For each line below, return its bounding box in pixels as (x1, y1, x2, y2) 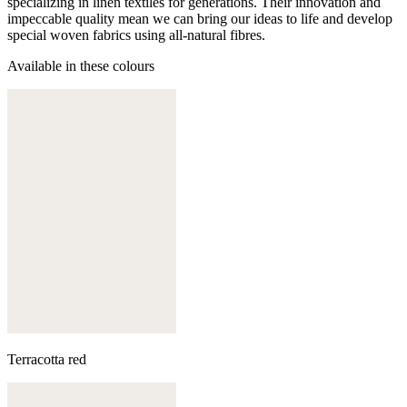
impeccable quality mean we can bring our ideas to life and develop (7, 10, 392, 26)
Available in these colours (7, 57, 154, 74)
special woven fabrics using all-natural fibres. (7, 26, 265, 43)
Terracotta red (7, 352, 86, 368)
